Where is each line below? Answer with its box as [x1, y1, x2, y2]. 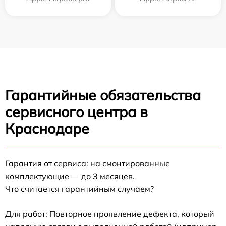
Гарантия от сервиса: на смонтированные [5, 158, 170, 169]
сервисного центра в [5, 103, 148, 121]
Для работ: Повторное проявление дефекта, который [5, 209, 214, 219]
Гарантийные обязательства [5, 86, 201, 104]
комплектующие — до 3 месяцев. [5, 171, 135, 182]
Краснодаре [5, 120, 89, 138]
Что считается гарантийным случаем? [5, 184, 154, 194]
